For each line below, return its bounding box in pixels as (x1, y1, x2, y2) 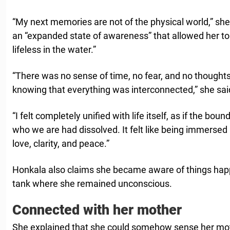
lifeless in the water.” (12, 44, 96, 55)
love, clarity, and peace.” (12, 138, 109, 149)
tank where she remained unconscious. (12, 178, 172, 189)
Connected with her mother (12, 202, 182, 219)
